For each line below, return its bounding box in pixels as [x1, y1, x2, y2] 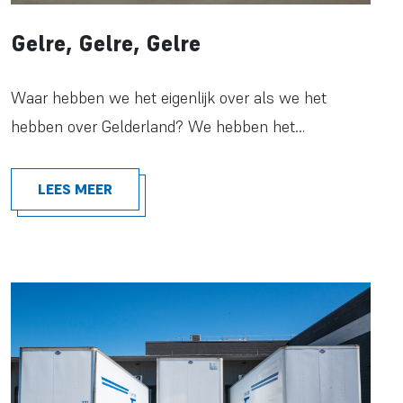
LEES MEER [38, 180, 112, 199]
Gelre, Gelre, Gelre [11, 30, 201, 58]
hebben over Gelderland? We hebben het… [11, 116, 305, 138]
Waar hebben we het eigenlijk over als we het [11, 87, 327, 109]
